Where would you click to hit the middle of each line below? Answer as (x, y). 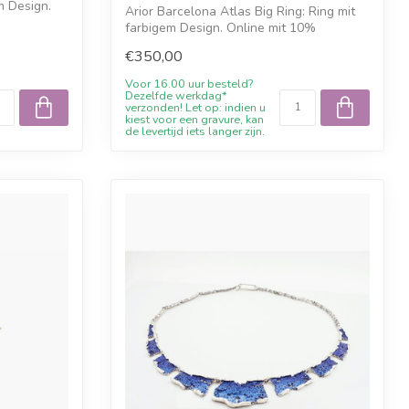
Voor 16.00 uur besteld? (189, 84)
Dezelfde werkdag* (176, 96)
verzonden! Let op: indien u (195, 108)
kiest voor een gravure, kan (194, 120)
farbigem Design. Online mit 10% (220, 28)
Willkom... (153, 45)
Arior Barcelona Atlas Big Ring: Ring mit (240, 12)
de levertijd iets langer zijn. (195, 131)
